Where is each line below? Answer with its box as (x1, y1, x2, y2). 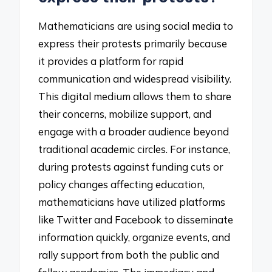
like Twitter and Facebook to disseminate (38, 213, 234, 226)
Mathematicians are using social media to (38, 19, 234, 33)
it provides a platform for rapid (38, 55, 184, 68)
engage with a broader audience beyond (38, 125, 229, 138)
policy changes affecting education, (38, 178, 205, 191)
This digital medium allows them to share (38, 90, 232, 103)
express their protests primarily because (38, 37, 228, 50)
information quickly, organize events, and (38, 231, 231, 244)
